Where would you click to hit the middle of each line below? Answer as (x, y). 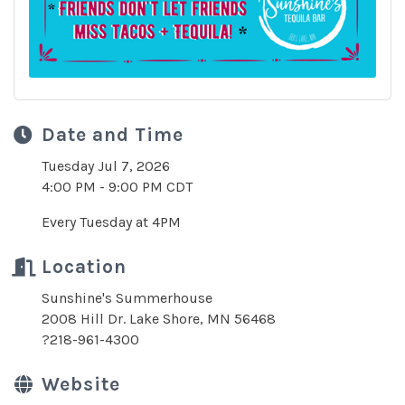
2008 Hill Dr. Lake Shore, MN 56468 (159, 319)
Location (84, 267)
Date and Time (113, 135)
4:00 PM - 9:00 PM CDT (117, 187)
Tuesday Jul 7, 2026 (106, 166)
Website (81, 384)
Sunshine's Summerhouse (127, 298)
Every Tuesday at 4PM (111, 222)
